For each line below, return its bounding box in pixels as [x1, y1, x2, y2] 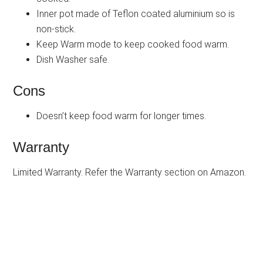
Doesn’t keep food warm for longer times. [36, 110, 207, 122]
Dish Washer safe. [36, 53, 110, 65]
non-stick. [36, 23, 76, 35]
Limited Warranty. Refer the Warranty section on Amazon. [13, 166, 247, 178]
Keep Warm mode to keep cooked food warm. [36, 38, 230, 50]
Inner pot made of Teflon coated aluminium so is [36, 8, 235, 19]
